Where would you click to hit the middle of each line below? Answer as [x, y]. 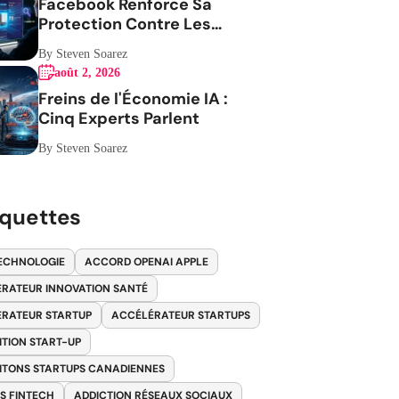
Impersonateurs [102, 44]
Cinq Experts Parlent [119, 118]
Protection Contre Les [125, 24]
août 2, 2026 [88, 73]
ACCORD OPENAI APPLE [147, 262]
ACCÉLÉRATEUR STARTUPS [181, 315]
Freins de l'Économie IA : [134, 99]
